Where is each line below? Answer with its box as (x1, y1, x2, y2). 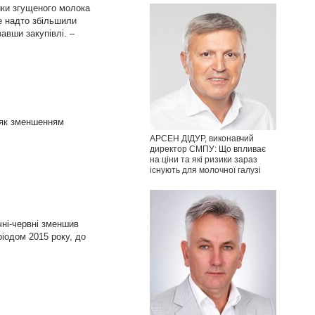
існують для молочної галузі (150, 165, 261, 175)
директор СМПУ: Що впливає (150, 143, 266, 154)
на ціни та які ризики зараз (150, 154, 257, 165)
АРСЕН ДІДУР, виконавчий (150, 133, 254, 143)
